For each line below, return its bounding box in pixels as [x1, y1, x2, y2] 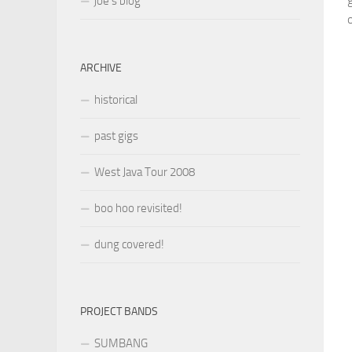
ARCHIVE [80, 61, 122, 75]
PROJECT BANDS [80, 305, 158, 318]
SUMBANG [94, 336, 148, 350]
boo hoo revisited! [94, 201, 182, 215]
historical [94, 93, 137, 107]
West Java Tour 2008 [94, 165, 195, 179]
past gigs [94, 129, 138, 143]
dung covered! [94, 237, 164, 251]
